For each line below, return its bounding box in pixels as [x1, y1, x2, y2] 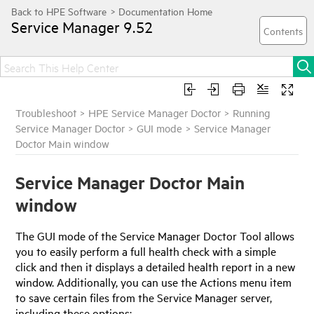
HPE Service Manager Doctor [88, 106, 221, 119]
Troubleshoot [15, 106, 77, 119]
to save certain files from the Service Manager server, [15, 289, 273, 305]
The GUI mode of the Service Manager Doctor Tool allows [15, 227, 295, 243]
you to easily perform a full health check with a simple [15, 243, 277, 259]
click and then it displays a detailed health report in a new [15, 258, 296, 274]
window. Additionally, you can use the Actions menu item [15, 273, 292, 289]
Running [233, 106, 271, 119]
